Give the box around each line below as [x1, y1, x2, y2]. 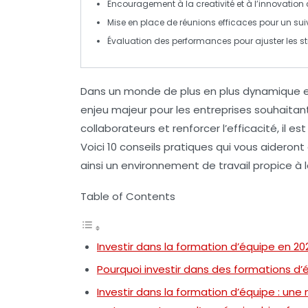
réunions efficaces [179, 16, 257, 28]
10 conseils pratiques [107, 139, 213, 154]
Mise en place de [107, 16, 179, 28]
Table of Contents [80, 188, 175, 203]
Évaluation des [107, 34, 172, 47]
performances [172, 34, 232, 47]
